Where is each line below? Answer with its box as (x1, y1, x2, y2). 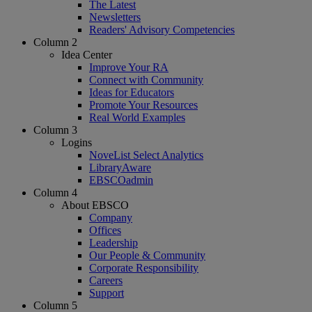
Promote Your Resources (89, 98, 198, 111)
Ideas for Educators (89, 86, 174, 98)
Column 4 (33, 186, 77, 198)
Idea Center (61, 48, 112, 61)
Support (89, 286, 124, 299)
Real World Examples (89, 111, 185, 123)
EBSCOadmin (89, 173, 153, 186)
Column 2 (33, 36, 77, 48)
